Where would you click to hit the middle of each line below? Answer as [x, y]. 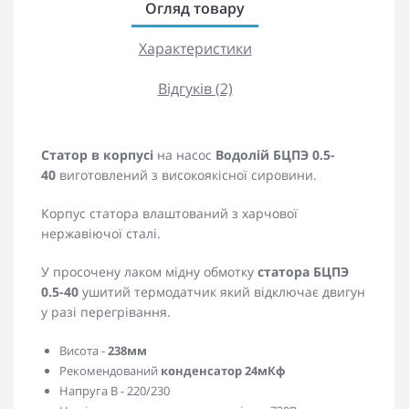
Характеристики [195, 48]
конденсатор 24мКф [223, 371]
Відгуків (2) [195, 89]
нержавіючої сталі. [101, 233]
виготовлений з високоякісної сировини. [186, 175]
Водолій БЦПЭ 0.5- [275, 155]
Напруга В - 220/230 [115, 391]
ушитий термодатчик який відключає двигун [222, 292]
